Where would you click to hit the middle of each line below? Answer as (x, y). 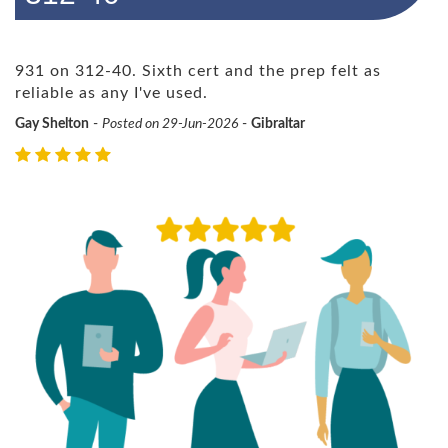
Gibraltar (278, 124)
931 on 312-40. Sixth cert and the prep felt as (198, 71)
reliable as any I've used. (111, 93)
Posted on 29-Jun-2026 (170, 124)
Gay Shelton (52, 124)
